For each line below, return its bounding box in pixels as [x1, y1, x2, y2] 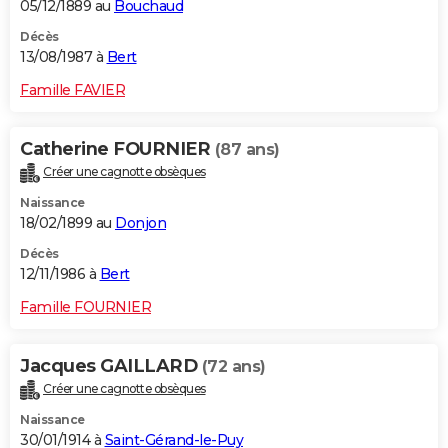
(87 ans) [214, 139, 280, 159]
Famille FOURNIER [20, 297, 151, 316]
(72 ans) [201, 356, 266, 376]
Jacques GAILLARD [20, 354, 202, 377]
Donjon [115, 213, 166, 232]
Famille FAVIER [20, 80, 125, 99]
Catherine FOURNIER [20, 137, 215, 160]
